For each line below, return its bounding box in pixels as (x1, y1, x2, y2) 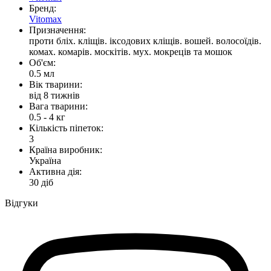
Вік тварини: (29, 79, 82, 90)
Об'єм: (29, 57, 56, 68)
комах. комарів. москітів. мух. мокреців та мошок (29, 46, 232, 57)
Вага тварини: (29, 100, 88, 111)
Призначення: (29, 24, 86, 35)
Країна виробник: (29, 144, 102, 155)
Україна (29, 155, 61, 166)
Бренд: (29, 2, 56, 13)
